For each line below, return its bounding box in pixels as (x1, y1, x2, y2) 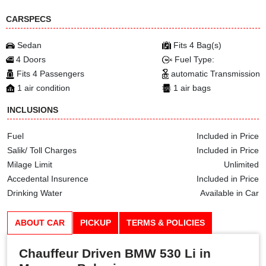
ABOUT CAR (15, 218, 65, 227)
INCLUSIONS (7, 105, 58, 115)
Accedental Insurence (7, 174, 88, 183)
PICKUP (80, 218, 111, 227)
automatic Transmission (171, 69, 260, 78)
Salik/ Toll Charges (7, 145, 77, 155)
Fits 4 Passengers (17, 69, 84, 78)
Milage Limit (7, 160, 52, 169)
